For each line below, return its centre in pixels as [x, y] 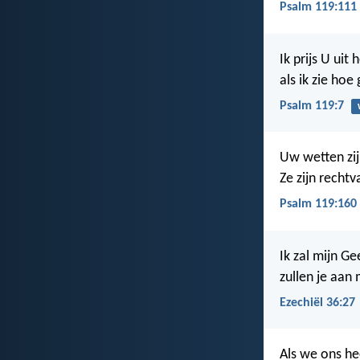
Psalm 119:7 [312, 106]
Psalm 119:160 [318, 205]
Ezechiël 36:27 [317, 303]
